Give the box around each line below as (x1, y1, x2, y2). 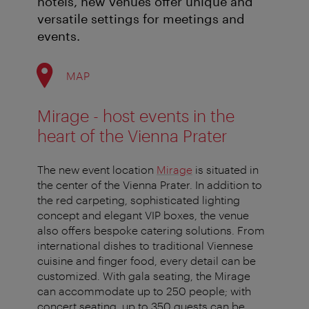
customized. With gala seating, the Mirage (37, 269, 250, 283)
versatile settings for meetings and (37, 11, 245, 27)
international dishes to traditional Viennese (37, 239, 253, 252)
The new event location (37, 163, 157, 177)
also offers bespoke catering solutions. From (37, 223, 265, 237)
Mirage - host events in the (37, 106, 235, 126)
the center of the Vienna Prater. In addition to (37, 178, 262, 192)
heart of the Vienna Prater (37, 126, 227, 146)
